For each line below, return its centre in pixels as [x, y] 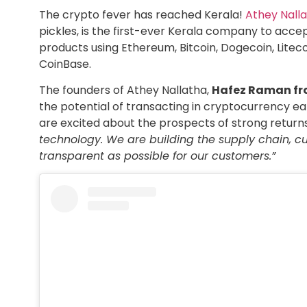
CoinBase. [65, 64]
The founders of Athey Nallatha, [125, 90]
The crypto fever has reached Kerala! [141, 14]
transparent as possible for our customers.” [157, 156]
